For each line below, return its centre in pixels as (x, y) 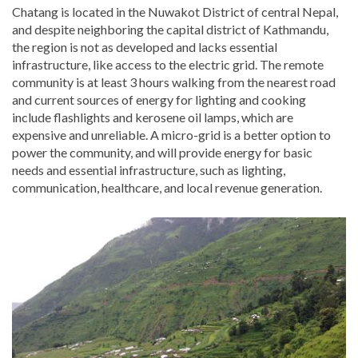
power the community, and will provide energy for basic (162, 153)
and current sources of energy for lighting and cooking (159, 100)
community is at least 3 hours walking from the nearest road (174, 82)
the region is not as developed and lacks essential (145, 47)
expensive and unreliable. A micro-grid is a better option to (171, 135)
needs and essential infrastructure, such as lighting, (149, 170)
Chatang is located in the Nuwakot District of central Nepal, (175, 12)
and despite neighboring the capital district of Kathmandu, (170, 30)
